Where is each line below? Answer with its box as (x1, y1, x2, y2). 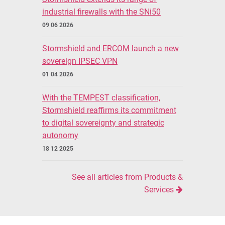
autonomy (42, 130, 78, 140)
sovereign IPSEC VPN (42, 56, 118, 66)
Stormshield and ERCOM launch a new (42, 43, 179, 53)
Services (144, 184, 176, 194)
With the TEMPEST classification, (42, 92, 160, 102)
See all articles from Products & (72, 172, 183, 182)
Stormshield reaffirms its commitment (42, 105, 176, 115)
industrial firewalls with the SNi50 (42, 7, 161, 17)
